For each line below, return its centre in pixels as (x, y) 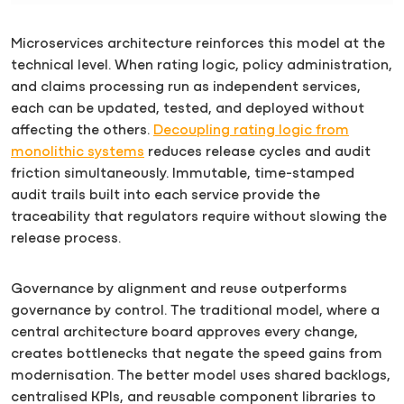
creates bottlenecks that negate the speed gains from (197, 354)
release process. (66, 239)
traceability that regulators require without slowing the (199, 217)
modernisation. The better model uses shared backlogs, (201, 376)
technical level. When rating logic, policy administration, (202, 66)
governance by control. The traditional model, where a (195, 311)
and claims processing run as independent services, (186, 87)
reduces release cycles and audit (257, 152)
